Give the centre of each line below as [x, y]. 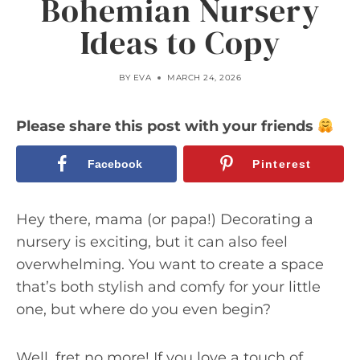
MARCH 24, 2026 [205, 77]
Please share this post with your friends [167, 126]
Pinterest [282, 164]
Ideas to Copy [180, 42]
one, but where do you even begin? [143, 309]
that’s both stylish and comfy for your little [168, 286]
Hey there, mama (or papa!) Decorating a [165, 219]
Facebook [115, 164]
